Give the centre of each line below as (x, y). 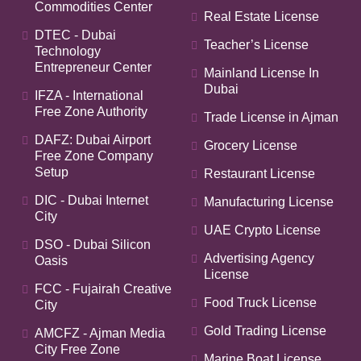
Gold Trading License (265, 331)
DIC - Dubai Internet (91, 200)
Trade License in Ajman (271, 117)
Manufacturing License (269, 202)
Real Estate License (261, 17)
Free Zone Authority (91, 112)
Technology (68, 51)
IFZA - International (89, 95)
